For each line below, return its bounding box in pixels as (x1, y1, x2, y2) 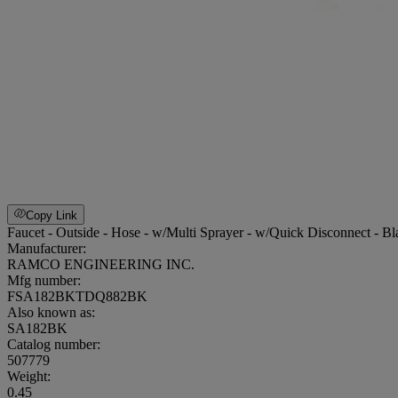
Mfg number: (7, 272, 81, 288)
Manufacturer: (7, 240, 86, 256)
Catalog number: (7, 336, 100, 352)
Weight (7, 368, 47, 384)
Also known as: (7, 304, 95, 320)
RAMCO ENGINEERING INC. (7, 256, 195, 272)
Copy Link (26, 208, 78, 222)
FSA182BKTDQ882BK (7, 288, 147, 304)
